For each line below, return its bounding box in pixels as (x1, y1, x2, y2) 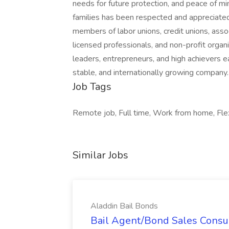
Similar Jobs (73, 148, 128, 162)
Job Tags (73, 80, 111, 94)
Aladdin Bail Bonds (90, 200, 158, 212)
